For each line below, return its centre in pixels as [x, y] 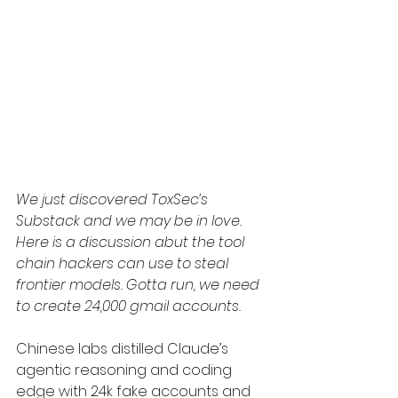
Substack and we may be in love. [131, 221]
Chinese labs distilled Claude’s [124, 349]
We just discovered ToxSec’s [114, 199]
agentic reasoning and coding [126, 370]
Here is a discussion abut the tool [132, 242]
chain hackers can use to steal [124, 263]
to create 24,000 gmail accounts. [130, 306]
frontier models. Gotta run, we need [139, 285]
